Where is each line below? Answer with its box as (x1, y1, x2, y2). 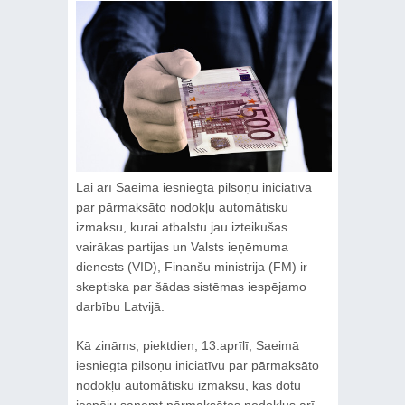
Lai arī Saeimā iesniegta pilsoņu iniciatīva (75, 179, 312, 194)
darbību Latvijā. (75, 298, 165, 314)
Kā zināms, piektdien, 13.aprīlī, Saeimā (75, 337, 299, 353)
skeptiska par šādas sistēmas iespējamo (75, 278, 306, 294)
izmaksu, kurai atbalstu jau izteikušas (75, 219, 287, 234)
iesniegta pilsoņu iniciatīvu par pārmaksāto (75, 357, 319, 372)
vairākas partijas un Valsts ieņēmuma (75, 239, 288, 254)
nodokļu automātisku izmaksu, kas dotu (75, 377, 301, 392)
